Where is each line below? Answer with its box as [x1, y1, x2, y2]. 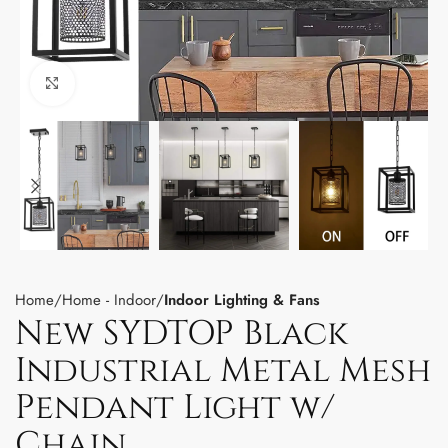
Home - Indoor [62, 289, 156, 312]
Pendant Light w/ [15, 385, 335, 432]
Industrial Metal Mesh [15, 348, 431, 395]
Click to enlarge [74, 74, 166, 93]
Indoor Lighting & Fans [164, 289, 320, 312]
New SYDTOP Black [15, 311, 348, 358]
